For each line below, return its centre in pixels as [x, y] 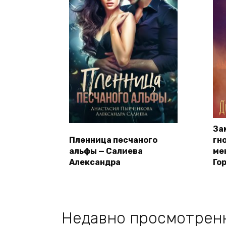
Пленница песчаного [113, 140]
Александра [95, 162]
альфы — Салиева [106, 151]
